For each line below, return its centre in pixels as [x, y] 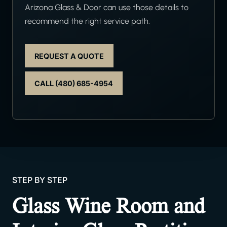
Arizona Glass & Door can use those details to [107, 8]
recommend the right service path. [87, 21]
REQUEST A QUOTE [69, 56]
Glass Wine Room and [108, 206]
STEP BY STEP [40, 180]
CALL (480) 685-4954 [74, 83]
